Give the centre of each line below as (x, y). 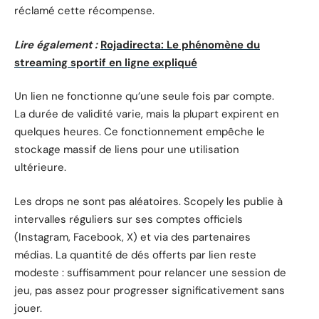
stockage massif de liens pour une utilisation (127, 150)
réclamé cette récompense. (84, 11)
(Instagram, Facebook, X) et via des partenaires (132, 237)
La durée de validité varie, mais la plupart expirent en (147, 114)
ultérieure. (40, 168)
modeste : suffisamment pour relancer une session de (150, 272)
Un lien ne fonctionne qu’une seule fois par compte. (144, 96)
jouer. (28, 308)
